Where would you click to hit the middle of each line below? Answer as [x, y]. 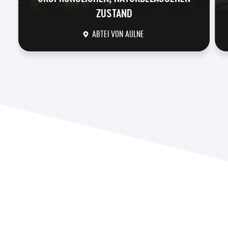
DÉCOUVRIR [114, 59]
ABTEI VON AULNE [117, 34]
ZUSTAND [114, 13]
